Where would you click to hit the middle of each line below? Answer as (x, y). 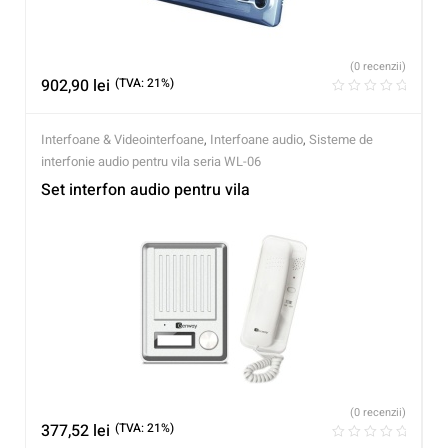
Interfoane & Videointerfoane (122, 139)
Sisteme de (341, 139)
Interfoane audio (256, 139)
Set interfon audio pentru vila (145, 189)
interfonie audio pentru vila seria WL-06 (151, 161)
